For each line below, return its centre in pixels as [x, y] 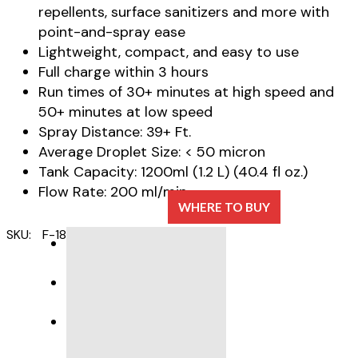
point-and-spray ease [112, 32]
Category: [107, 235]
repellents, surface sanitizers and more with [184, 12]
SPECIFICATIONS [149, 284]
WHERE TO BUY [224, 207]
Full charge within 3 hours [123, 72]
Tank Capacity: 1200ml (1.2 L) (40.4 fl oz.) [173, 172]
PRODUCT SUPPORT [141, 323]
